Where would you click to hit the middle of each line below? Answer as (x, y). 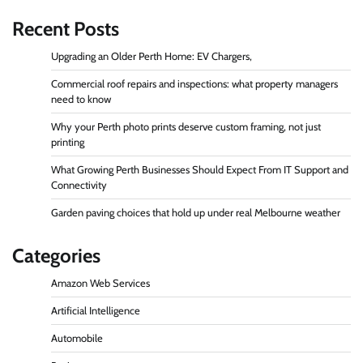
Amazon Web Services (100, 283)
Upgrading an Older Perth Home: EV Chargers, (152, 56)
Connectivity (79, 185)
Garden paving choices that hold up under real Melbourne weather (196, 212)
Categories (56, 255)
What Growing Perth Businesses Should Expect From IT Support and (200, 169)
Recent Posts (66, 28)
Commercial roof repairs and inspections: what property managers (194, 83)
